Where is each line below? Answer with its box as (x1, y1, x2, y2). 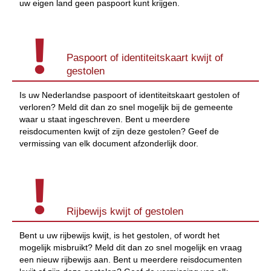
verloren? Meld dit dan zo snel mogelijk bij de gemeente (19, 102, 233, 113)
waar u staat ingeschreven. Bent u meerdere (19, 114, 190, 125)
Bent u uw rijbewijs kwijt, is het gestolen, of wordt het (19, 230, 220, 240)
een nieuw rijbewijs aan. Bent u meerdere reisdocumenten (19, 254, 242, 264)
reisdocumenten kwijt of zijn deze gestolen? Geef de (19, 126, 219, 137)
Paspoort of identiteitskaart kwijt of (67, 51, 223, 64)
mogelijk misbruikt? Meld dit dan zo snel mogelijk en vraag (19, 242, 242, 252)
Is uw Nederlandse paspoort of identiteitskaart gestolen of (19, 90, 240, 100)
